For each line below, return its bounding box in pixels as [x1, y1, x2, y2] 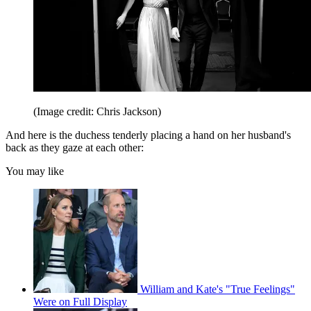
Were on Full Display [33, 296, 127, 308]
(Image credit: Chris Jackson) [33, 106, 161, 118]
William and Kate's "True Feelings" [140, 283, 295, 296]
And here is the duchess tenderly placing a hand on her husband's [6, 129, 291, 142]
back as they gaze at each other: [6, 142, 144, 154]
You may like [6, 165, 64, 178]
